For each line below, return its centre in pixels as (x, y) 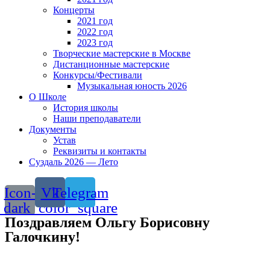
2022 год (95, 32)
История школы (86, 108)
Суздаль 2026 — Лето (74, 162)
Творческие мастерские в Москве (122, 53)
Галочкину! (42, 237)
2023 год (95, 42)
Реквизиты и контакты (100, 151)
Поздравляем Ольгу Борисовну (107, 222)
